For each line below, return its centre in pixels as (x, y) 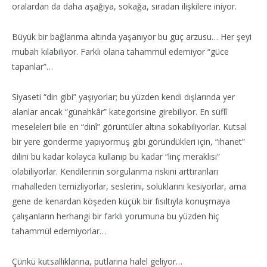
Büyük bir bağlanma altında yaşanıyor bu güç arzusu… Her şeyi (132, 36)
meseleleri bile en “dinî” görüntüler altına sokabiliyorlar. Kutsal (129, 126)
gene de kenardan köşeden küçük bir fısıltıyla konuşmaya (121, 201)
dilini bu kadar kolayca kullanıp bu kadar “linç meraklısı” (116, 156)
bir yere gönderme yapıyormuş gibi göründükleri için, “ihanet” (128, 141)
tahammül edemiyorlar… (59, 231)
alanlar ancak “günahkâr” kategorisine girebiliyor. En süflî (119, 111)
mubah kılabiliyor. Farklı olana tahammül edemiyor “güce (120, 51)
